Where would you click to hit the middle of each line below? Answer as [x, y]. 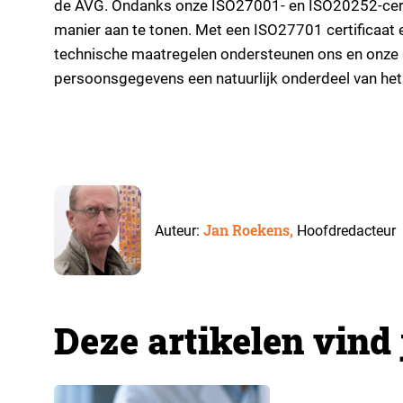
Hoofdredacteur [346, 231]
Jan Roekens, [250, 230]
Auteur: [179, 231]
